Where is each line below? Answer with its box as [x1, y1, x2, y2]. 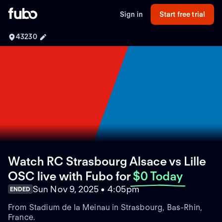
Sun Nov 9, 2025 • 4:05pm [32, 183, 139, 194]
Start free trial [159, 10, 206, 18]
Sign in [120, 10, 143, 18]
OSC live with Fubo [8, 168, 113, 183]
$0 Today [133, 168, 183, 183]
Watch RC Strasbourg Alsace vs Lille [8, 154, 206, 168]
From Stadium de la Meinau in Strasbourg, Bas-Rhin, [8, 202, 202, 212]
